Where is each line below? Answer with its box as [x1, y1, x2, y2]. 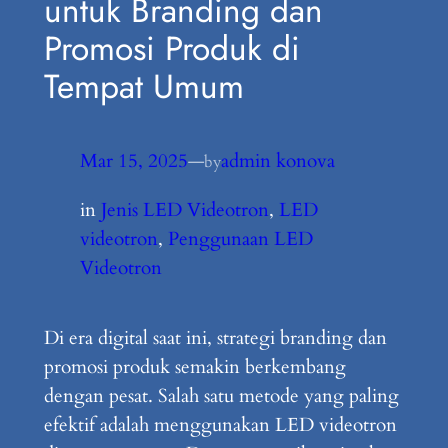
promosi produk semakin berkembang [43, 354, 346, 381]
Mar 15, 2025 [79, 148, 188, 175]
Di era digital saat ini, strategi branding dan [43, 325, 387, 352]
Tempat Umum [43, 61, 244, 111]
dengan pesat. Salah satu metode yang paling [43, 383, 399, 410]
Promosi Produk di [43, 23, 300, 73]
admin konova [220, 148, 335, 175]
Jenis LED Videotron [100, 196, 269, 223]
